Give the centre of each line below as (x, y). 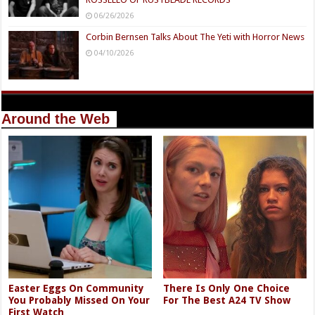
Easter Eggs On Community (77, 288)
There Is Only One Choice (227, 288)
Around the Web (56, 118)
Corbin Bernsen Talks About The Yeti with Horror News (195, 37)
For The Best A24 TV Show (227, 300)
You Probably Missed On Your (79, 300)
